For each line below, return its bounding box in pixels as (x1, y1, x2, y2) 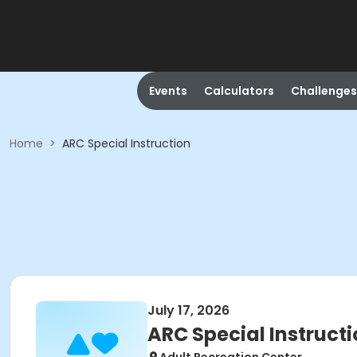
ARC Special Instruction (62, 135, 190, 151)
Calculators (203, 83, 274, 99)
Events (148, 83, 187, 99)
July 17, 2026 (147, 301, 229, 320)
